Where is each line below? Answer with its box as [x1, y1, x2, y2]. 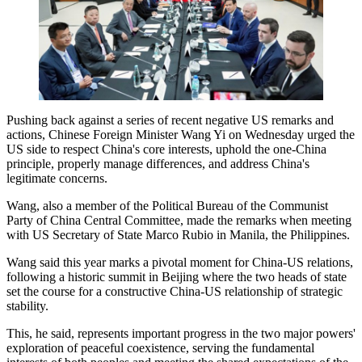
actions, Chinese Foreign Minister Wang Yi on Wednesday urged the [6, 128, 355, 142]
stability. [6, 299, 48, 314]
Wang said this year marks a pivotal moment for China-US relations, [6, 255, 353, 270]
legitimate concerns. [6, 171, 107, 186]
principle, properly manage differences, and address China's [6, 157, 309, 171]
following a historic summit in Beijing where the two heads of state [6, 270, 347, 284]
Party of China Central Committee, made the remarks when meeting [6, 213, 351, 228]
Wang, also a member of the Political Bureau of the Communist [6, 199, 328, 213]
